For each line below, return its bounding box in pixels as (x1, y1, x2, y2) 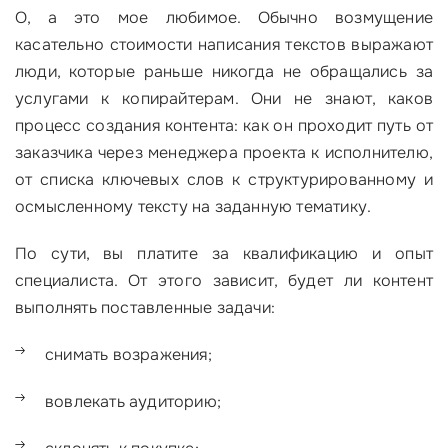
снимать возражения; (45, 344, 212, 365)
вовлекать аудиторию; (45, 391, 221, 412)
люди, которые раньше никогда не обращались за (15, 61, 433, 82)
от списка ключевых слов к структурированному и (15, 169, 433, 190)
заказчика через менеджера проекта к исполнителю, (15, 142, 433, 163)
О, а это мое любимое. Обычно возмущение (15, 7, 433, 28)
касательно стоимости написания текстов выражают (15, 34, 433, 55)
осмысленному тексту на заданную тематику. (15, 196, 372, 217)
